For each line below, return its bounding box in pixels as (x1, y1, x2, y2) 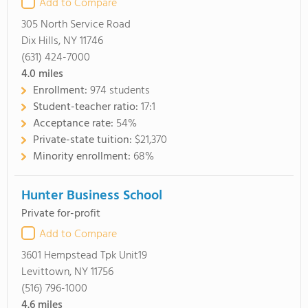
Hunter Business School (21, 185, 162, 207)
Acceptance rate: (33, 115, 116, 133)
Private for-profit (21, 205, 100, 223)
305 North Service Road (21, 16, 131, 34)
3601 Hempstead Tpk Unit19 (21, 247, 147, 265)
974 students (90, 82, 150, 100)
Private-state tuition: (33, 131, 135, 149)
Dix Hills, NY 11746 (21, 32, 103, 50)
